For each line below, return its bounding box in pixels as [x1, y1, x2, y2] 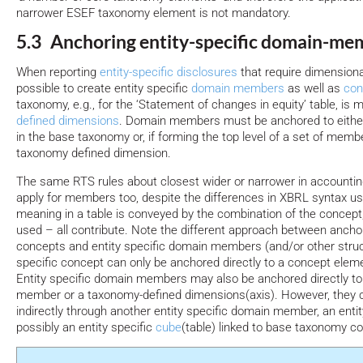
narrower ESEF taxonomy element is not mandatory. [16, 5, 291, 20]
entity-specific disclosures [100, 65, 237, 80]
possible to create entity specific [16, 81, 191, 96]
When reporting [16, 65, 100, 80]
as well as [284, 81, 344, 96]
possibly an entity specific [16, 319, 156, 335]
